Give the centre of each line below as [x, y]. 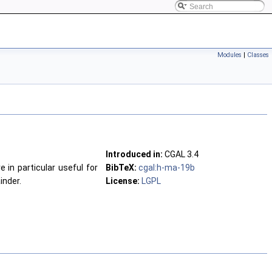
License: [122, 181]
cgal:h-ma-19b [166, 168]
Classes [258, 55]
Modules [229, 55]
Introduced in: [134, 155]
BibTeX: [121, 168]
